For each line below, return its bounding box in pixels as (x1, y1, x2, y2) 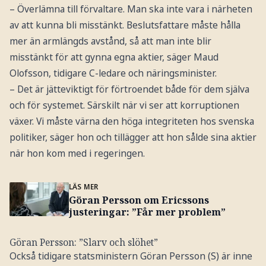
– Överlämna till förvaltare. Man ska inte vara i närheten (9, 2, 252, 16)
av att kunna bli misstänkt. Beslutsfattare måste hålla (9, 18, 240, 32)
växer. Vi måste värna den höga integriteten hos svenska (9, 115, 254, 128)
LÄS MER (68, 181, 99, 191)
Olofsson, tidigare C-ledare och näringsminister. (9, 66, 217, 80)
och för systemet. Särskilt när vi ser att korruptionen (9, 99, 239, 112)
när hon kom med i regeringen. (9, 147, 145, 160)
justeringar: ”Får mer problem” (68, 205, 226, 219)
